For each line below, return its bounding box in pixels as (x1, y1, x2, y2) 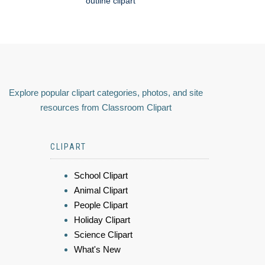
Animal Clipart (74, 185, 128, 196)
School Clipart (74, 170, 128, 181)
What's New (74, 244, 121, 255)
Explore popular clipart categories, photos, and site (9, 88, 203, 98)
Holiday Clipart (74, 215, 130, 225)
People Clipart (74, 200, 128, 211)
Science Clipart (74, 230, 132, 240)
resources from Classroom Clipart (40, 102, 172, 113)
